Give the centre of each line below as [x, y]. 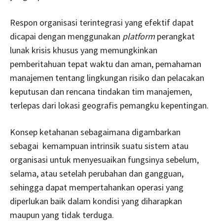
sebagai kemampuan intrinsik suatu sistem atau [99, 146]
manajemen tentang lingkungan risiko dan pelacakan [107, 77]
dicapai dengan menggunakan [66, 36]
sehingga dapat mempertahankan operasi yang [97, 187]
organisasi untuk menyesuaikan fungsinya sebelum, [104, 159]
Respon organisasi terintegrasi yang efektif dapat [102, 22]
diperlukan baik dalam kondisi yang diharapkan [96, 201]
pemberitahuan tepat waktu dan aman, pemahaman [106, 64]
